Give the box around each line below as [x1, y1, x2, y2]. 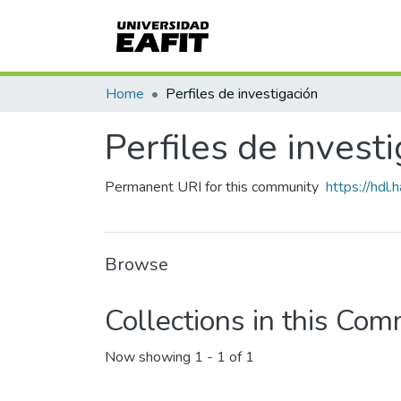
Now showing [105, 347, 194, 368]
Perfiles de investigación [166, 84, 318, 104]
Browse [105, 252, 168, 277]
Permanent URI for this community [105, 177, 319, 197]
